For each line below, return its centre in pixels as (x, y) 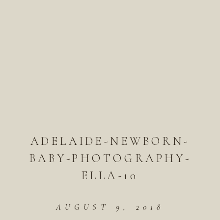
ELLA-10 (110, 175)
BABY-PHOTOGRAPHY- (110, 158)
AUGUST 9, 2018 (110, 207)
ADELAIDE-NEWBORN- (110, 141)
